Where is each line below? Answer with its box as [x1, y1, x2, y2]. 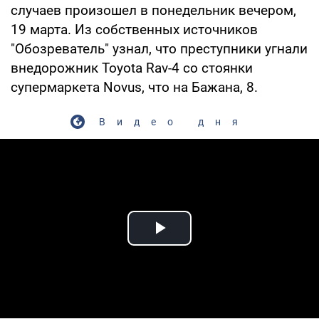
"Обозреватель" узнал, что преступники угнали [11, 40, 308, 57]
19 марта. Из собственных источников [11, 21, 258, 38]
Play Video [159, 232, 262, 256]
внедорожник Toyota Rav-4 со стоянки [11, 59, 253, 76]
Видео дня [98, 115, 249, 127]
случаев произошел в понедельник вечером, [11, 1, 296, 19]
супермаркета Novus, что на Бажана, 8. [11, 78, 258, 95]
